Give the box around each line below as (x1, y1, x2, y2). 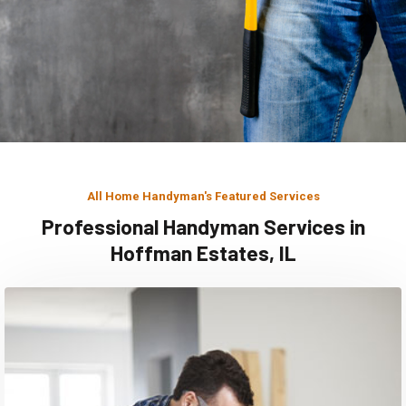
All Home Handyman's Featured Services (86, 189, 320, 204)
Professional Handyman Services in (41, 214, 365, 240)
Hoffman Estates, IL (110, 240, 296, 266)
